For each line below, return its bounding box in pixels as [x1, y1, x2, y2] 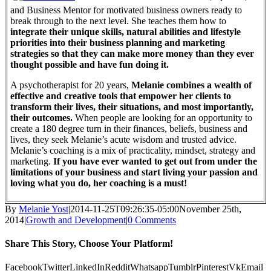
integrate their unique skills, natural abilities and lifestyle [10, 26, 241, 37]
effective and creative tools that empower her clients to [10, 90, 231, 101]
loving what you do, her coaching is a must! [10, 177, 187, 188]
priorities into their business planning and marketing [10, 37, 225, 48]
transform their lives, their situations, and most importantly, [10, 101, 253, 112]
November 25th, [179, 203, 241, 214]
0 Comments [128, 214, 176, 225]
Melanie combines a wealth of [131, 79, 252, 90]
